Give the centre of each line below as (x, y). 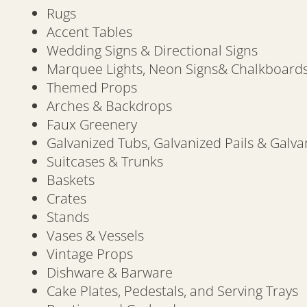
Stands (68, 217)
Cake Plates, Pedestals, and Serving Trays (172, 291)
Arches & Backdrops (109, 106)
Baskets (71, 180)
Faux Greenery (92, 125)
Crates (66, 199)
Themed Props (92, 88)
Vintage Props (90, 254)
